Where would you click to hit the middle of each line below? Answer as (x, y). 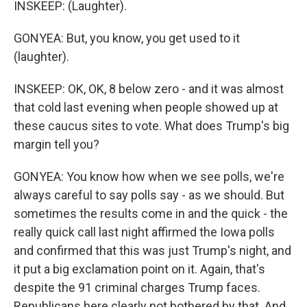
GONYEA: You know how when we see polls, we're (149, 176)
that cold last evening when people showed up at (146, 107)
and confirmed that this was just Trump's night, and (152, 250)
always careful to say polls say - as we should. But (149, 195)
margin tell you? (57, 144)
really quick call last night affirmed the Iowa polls (144, 232)
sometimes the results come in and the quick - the (151, 213)
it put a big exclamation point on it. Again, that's (139, 269)
